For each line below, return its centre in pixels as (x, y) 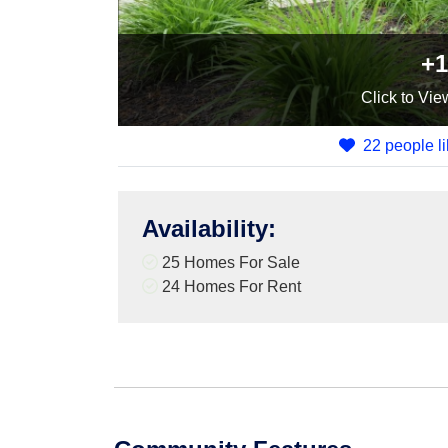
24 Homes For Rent (229, 286)
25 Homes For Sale (229, 262)
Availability (205, 228)
